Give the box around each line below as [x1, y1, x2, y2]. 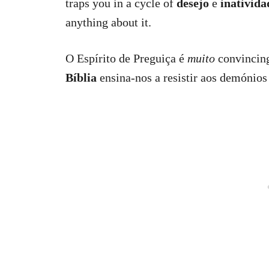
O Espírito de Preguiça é [65, 52, 187, 65]
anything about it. [65, 16, 151, 29]
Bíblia [65, 71, 97, 84]
